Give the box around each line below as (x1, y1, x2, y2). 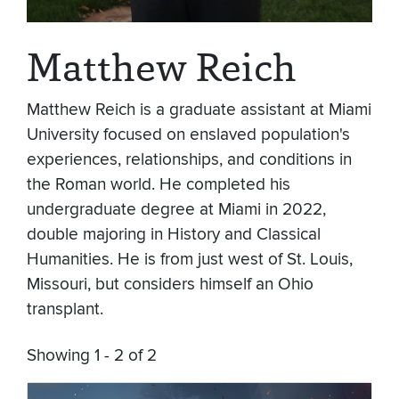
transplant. (27, 299, 108, 321)
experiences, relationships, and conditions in (27, 150, 352, 171)
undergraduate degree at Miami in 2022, (27, 199, 326, 221)
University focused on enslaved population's (27, 125, 350, 146)
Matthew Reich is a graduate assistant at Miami (27, 100, 371, 121)
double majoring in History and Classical (27, 224, 321, 246)
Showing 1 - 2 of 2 (27, 346, 157, 367)
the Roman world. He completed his (27, 175, 290, 196)
